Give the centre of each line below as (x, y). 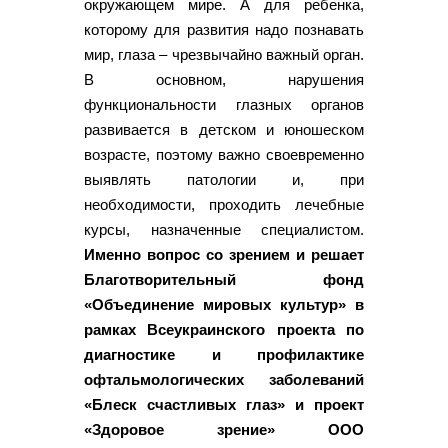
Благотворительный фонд (224, 279)
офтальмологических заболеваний (224, 379)
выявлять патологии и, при (224, 179)
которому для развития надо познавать (224, 29)
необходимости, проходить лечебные (224, 204)
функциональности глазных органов (224, 104)
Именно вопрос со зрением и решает (224, 254)
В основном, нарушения (224, 79)
